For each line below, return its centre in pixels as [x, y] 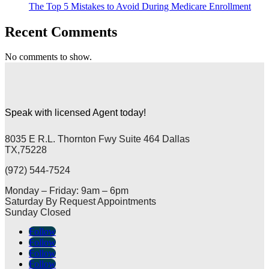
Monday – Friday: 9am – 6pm [67, 191]
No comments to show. [48, 57]
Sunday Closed [38, 213]
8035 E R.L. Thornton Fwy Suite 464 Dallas [97, 139]
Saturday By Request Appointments [80, 202]
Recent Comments [61, 32]
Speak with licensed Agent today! [77, 113]
